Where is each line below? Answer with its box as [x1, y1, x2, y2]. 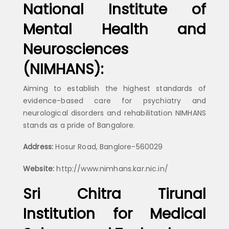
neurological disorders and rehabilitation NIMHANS [23, 108, 206, 119]
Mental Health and [23, 19, 206, 40]
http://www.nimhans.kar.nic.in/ [54, 163, 168, 174]
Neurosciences [23, 39, 128, 60]
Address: [23, 142, 54, 152]
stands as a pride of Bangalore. [23, 120, 135, 131]
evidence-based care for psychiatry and [23, 96, 206, 106]
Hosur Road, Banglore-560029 [53, 142, 163, 152]
